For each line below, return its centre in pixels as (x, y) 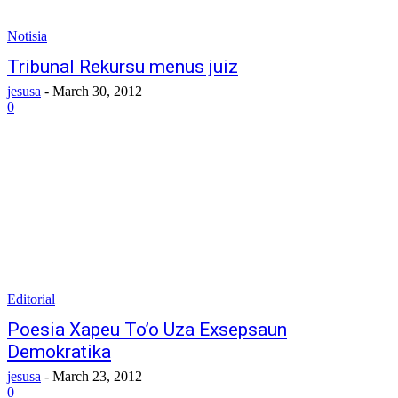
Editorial (31, 299)
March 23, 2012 (97, 376)
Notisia (27, 36)
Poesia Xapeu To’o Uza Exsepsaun (147, 330)
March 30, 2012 (97, 91)
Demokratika (59, 352)
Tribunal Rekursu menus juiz (123, 67)
